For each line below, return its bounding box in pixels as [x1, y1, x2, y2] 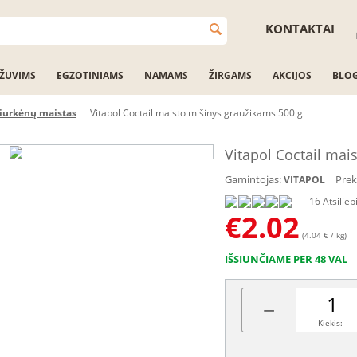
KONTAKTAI [265, 21, 335, 37]
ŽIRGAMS [209, 69, 252, 82]
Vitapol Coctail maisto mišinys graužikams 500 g [90, 106, 303, 120]
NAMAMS [144, 69, 188, 82]
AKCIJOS [273, 69, 312, 82]
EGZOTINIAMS [57, 69, 124, 82]
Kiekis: [317, 317, 343, 328]
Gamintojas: [224, 172, 281, 186]
